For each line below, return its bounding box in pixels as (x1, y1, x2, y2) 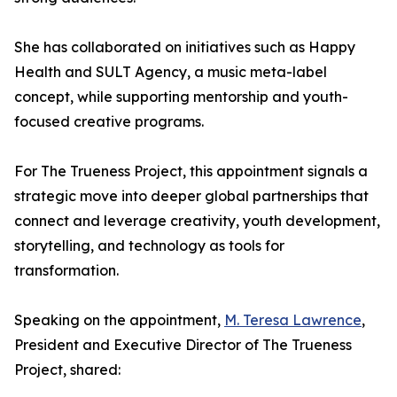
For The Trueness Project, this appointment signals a (14, 162, 368, 181)
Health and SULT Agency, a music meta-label (14, 63, 327, 82)
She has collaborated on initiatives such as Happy (14, 38, 355, 57)
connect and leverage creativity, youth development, (14, 212, 380, 230)
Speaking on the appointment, (14, 311, 224, 330)
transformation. (14, 261, 119, 280)
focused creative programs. (14, 113, 204, 131)
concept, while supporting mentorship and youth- (14, 88, 348, 106)
